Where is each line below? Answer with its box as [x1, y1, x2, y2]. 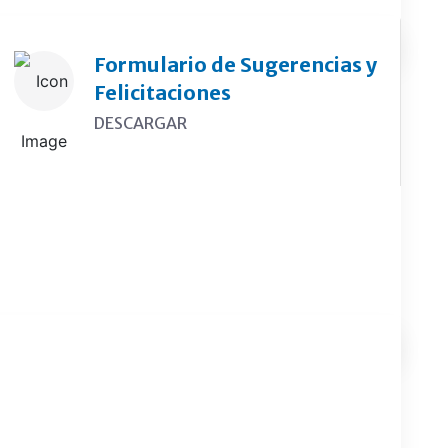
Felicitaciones [94, 80, 232, 105]
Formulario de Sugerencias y [94, 52, 378, 77]
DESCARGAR [94, 113, 188, 133]
